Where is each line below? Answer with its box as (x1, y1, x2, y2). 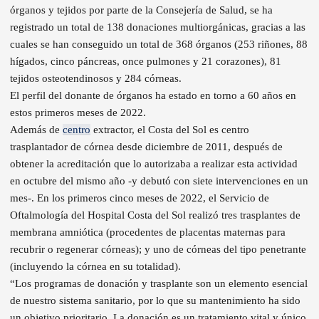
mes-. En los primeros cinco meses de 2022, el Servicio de (10, 192, 269, 204)
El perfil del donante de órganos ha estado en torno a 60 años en (10, 89, 296, 101)
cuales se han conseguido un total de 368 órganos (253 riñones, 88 (10, 38, 308, 50)
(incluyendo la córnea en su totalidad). (10, 260, 181, 272)
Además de (10, 123, 63, 135)
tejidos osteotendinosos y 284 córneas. (10, 72, 182, 84)
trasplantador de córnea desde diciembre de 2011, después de (10, 140, 283, 152)
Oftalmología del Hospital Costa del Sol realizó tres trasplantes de (10, 209, 300, 221)
